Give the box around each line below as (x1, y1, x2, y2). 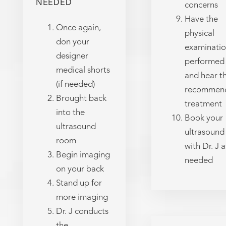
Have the (184, 15, 218, 24)
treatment (184, 100, 222, 109)
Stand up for (55, 179, 102, 188)
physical (184, 29, 214, 38)
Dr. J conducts (55, 207, 108, 216)
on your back (55, 164, 104, 174)
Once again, (55, 23, 101, 32)
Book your (184, 114, 223, 123)
